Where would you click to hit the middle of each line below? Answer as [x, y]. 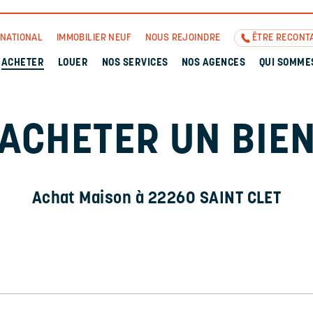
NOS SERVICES [135, 63]
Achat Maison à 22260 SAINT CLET [156, 199]
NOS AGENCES [213, 63]
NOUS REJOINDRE [183, 38]
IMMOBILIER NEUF [94, 38]
